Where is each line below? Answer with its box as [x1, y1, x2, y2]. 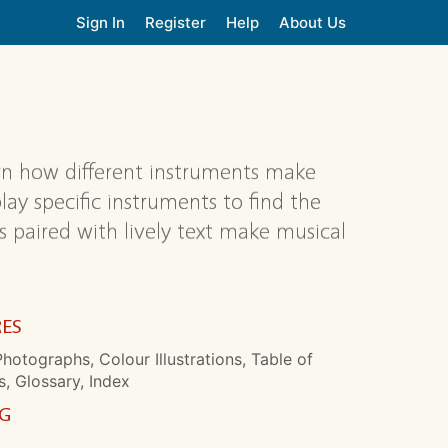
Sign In [76, 12, 125, 32]
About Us [279, 12, 346, 32]
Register [145, 12, 206, 32]
